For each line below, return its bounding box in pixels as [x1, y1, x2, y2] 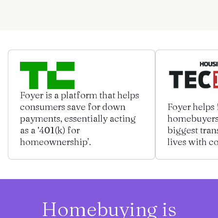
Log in [126, 22, 153, 33]
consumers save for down [20, 101, 126, 112]
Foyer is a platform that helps [20, 89, 139, 101]
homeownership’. [20, 136, 91, 147]
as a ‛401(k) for [20, 124, 80, 136]
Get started [37, 22, 85, 33]
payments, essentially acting [20, 112, 136, 124]
